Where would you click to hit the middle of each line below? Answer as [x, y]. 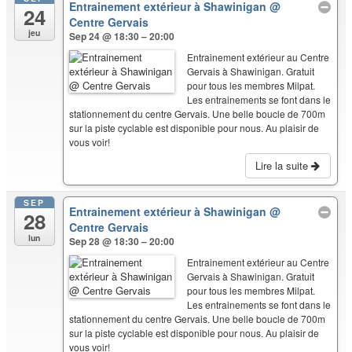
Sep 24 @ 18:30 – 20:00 [122, 37]
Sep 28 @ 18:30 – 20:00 [122, 241]
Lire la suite [283, 166]
